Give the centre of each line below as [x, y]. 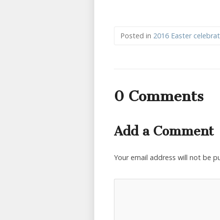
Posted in [137, 36]
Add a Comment [164, 131]
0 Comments [159, 96]
